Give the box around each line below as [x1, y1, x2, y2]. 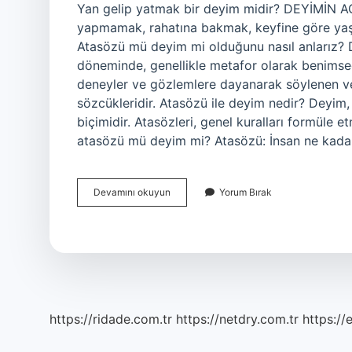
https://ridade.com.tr [49, 311, 172, 327]
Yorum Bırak [219, 186, 272, 198]
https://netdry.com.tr [176, 311, 299, 327]
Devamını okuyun [93, 186, 170, 198]
